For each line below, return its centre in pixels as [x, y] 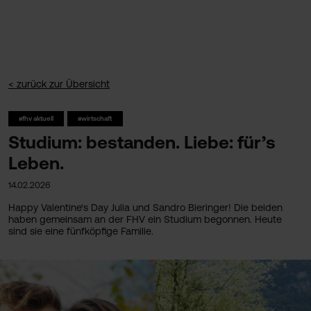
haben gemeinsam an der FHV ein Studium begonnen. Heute [145, 219]
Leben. [36, 163]
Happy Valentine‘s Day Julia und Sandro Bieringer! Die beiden [145, 208]
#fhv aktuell [36, 118]
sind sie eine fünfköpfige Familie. [81, 231]
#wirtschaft [95, 118]
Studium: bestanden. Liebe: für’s [142, 142]
